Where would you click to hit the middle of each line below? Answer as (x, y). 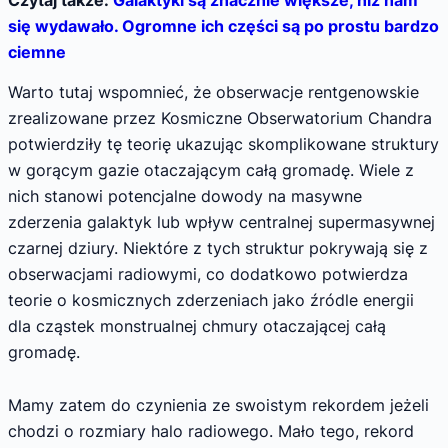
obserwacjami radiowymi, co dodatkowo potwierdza (208, 273)
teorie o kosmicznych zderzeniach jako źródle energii (211, 299)
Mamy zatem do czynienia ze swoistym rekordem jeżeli (218, 405)
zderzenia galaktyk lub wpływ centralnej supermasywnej (221, 221)
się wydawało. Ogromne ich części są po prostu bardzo (223, 26)
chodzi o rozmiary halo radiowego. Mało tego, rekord (211, 431)
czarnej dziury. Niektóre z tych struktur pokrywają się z (218, 247)
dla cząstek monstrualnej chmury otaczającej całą (197, 325)
